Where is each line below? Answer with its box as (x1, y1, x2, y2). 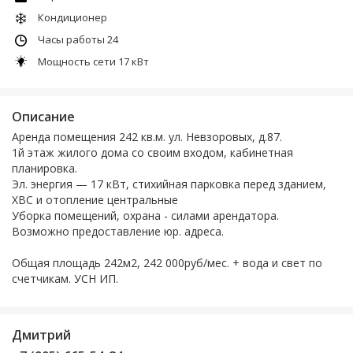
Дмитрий (12, 325, 71, 344)
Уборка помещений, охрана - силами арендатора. (12, 207, 279, 223)
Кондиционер (38, 9, 107, 24)
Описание (12, 107, 75, 125)
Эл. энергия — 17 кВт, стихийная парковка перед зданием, (12, 176, 326, 191)
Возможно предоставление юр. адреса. (12, 223, 224, 239)
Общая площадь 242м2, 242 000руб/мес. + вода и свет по (12, 255, 322, 270)
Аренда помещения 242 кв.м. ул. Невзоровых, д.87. (12, 128, 282, 144)
